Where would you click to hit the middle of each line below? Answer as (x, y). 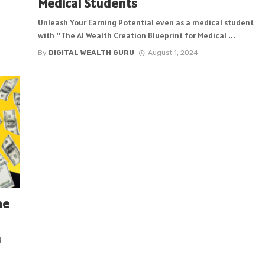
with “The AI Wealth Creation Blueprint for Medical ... (137, 36)
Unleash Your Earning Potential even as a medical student (146, 23)
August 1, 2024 (173, 52)
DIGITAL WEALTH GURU (91, 52)
